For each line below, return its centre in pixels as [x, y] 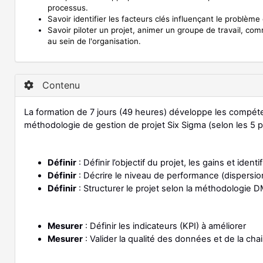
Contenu [60, 85]
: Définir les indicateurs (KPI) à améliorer [164, 226]
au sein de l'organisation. [94, 41]
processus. [68, 8]
